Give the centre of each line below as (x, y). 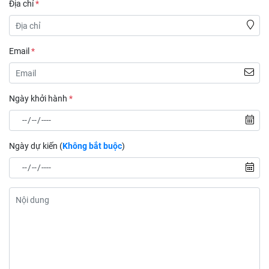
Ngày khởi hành (39, 99)
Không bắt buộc (92, 146)
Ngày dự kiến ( (36, 146)
